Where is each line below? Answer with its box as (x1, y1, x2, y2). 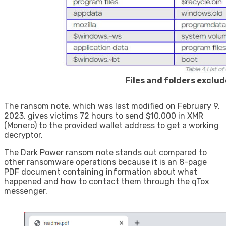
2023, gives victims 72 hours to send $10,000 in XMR (4, 110, 203, 121)
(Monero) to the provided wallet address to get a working (4, 120, 219, 130)
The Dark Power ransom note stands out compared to (4, 147, 207, 157)
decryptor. (4, 130, 43, 140)
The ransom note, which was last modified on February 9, (4, 101, 220, 111)
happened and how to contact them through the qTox (4, 176, 209, 186)
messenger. (4, 186, 47, 196)
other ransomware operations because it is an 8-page (4, 157, 207, 167)
